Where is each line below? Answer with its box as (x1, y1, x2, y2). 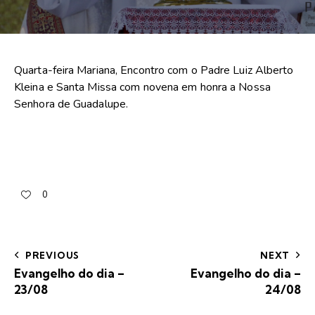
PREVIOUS (25, 249, 80, 261)
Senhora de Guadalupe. (14, 96, 129, 112)
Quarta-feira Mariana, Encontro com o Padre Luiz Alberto (14, 63, 294, 79)
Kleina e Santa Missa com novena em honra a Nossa (14, 79, 271, 96)
